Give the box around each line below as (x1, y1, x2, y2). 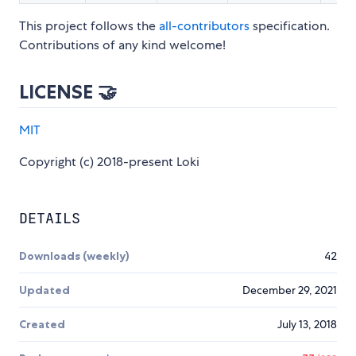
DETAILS (19, 209, 80, 228)
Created (19, 317, 65, 332)
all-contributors (159, 17, 250, 35)
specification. (250, 17, 330, 35)
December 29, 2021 (242, 283, 337, 298)
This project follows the (19, 17, 159, 35)
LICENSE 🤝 (19, 80, 117, 104)
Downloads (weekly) (19, 249, 130, 264)
